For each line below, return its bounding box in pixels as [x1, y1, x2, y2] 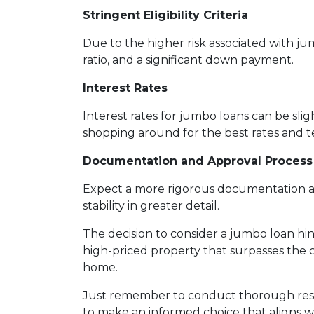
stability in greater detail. [83, 199, 219, 212]
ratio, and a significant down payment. [83, 53, 294, 67]
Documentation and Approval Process [83, 154, 313, 168]
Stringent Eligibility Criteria [83, 8, 248, 22]
